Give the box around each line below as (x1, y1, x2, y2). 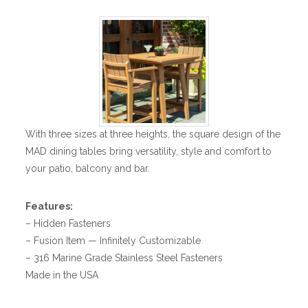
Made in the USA (25, 269, 99, 280)
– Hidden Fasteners (25, 217, 111, 229)
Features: (25, 200, 74, 212)
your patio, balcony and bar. (25, 162, 151, 174)
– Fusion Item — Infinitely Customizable (25, 234, 201, 246)
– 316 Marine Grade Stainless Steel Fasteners (25, 252, 223, 263)
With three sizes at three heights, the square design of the (25, 128, 281, 140)
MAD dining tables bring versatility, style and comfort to (25, 145, 272, 157)
